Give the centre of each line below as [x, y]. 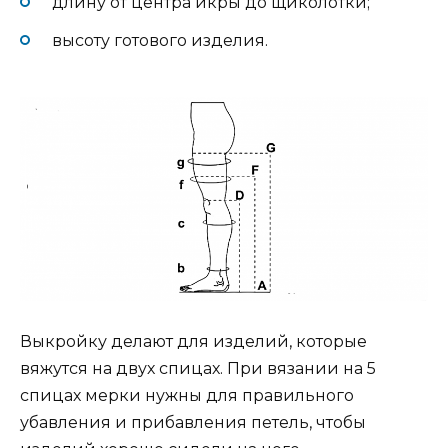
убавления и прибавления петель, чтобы [193, 422]
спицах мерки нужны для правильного [187, 395]
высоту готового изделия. [160, 40]
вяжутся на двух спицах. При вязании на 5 [198, 368]
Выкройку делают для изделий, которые [193, 341]
